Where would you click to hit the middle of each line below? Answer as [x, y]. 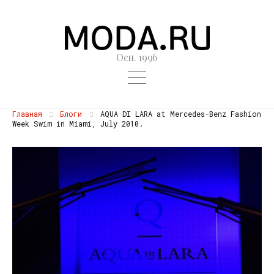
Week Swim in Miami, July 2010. [78, 123]
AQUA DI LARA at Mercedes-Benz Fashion [178, 113]
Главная [27, 113]
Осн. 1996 [137, 57]
